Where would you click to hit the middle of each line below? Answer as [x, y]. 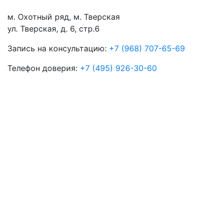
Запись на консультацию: [58, 49]
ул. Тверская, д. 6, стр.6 [54, 29]
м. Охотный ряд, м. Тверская [64, 17]
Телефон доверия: [44, 68]
